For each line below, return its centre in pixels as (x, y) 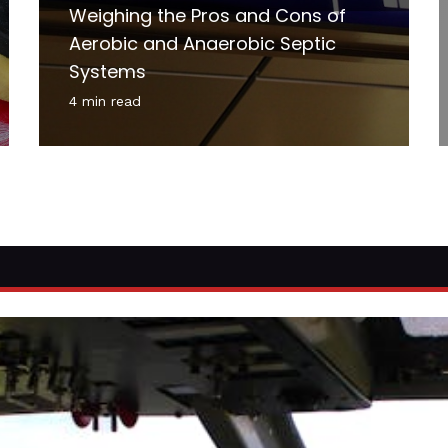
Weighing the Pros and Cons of (207, 15)
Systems (107, 71)
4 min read (105, 100)
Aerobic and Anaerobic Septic (202, 43)
